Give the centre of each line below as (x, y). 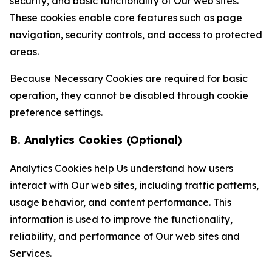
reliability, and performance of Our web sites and (125, 236)
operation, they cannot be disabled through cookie (129, 95)
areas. (24, 52)
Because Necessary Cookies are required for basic (129, 78)
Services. (31, 253)
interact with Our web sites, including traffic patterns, (134, 185)
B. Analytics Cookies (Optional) (96, 140)
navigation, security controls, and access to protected (136, 35)
